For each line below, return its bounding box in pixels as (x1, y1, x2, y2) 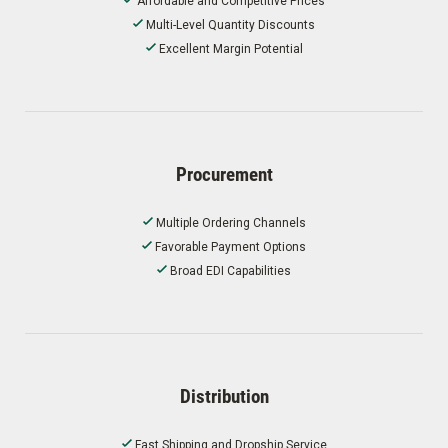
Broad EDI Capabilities (170, 264, 291, 279)
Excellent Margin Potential (158, 42, 303, 57)
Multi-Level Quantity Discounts (146, 18, 315, 33)
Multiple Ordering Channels (155, 216, 306, 231)
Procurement (175, 161, 273, 187)
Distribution (179, 383, 269, 409)
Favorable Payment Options (155, 240, 306, 255)
